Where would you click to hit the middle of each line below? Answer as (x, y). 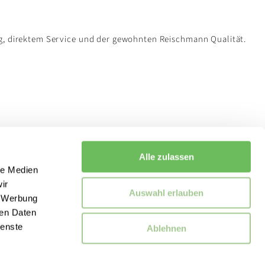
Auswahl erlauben (166, 193)
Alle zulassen (166, 157)
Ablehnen (166, 228)
